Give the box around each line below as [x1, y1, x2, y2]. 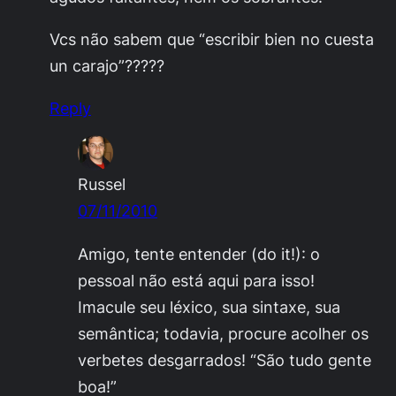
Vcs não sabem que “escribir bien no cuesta [49, 29, 374, 49]
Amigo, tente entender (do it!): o [78, 243, 320, 263]
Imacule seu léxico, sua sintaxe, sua [78, 296, 340, 316]
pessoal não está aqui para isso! [78, 270, 315, 290]
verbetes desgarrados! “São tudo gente [78, 349, 371, 369]
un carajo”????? [49, 56, 164, 76]
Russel [78, 174, 126, 194]
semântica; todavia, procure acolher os [78, 323, 369, 343]
